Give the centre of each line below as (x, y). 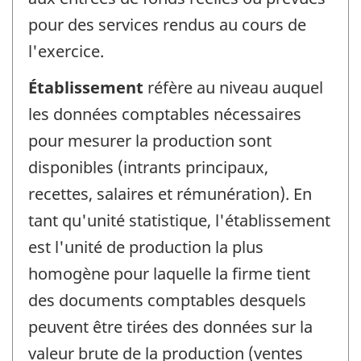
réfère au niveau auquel (235, 87)
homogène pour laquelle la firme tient (169, 273)
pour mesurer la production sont (150, 140)
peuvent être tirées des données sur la (170, 326)
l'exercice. (66, 52)
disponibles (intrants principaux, (148, 167)
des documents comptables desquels (167, 300)
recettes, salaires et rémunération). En (170, 193)
